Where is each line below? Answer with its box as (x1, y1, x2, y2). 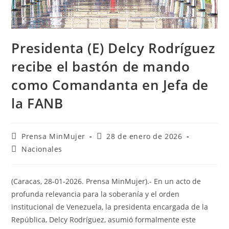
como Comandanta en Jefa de (11, 76, 209, 95)
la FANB (11, 94, 63, 113)
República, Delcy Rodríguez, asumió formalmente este (11, 215, 196, 225)
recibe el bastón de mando (11, 57, 190, 76)
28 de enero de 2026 (106, 131, 182, 142)
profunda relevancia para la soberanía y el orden (11, 189, 180, 199)
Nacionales (21, 144, 63, 154)
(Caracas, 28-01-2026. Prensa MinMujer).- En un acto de (11, 176, 201, 187)
